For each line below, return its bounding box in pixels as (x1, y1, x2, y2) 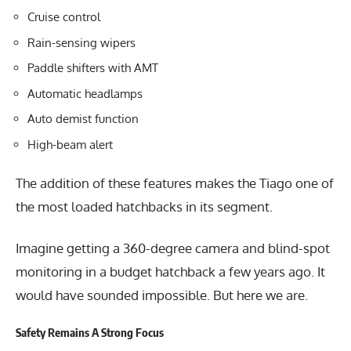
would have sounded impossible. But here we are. (16, 286, 308, 303)
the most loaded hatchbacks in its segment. (16, 198, 273, 215)
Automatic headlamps (27, 85, 143, 101)
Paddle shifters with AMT (27, 60, 158, 76)
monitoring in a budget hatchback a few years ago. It (16, 262, 325, 280)
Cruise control (27, 9, 100, 25)
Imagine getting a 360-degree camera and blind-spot (16, 239, 330, 256)
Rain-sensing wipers (27, 34, 136, 50)
